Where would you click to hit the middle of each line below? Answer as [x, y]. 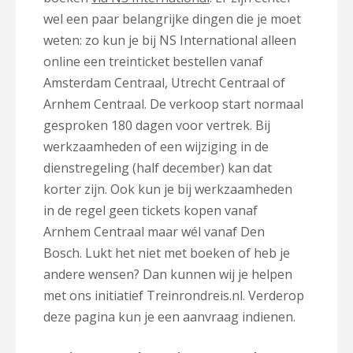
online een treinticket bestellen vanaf [153, 61]
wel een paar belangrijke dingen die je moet [172, 19]
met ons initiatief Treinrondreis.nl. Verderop [174, 295]
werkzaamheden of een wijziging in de [156, 146]
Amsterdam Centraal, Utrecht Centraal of [164, 82]
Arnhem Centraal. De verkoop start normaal [173, 104]
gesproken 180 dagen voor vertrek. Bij [157, 125]
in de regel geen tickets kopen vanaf [150, 210]
